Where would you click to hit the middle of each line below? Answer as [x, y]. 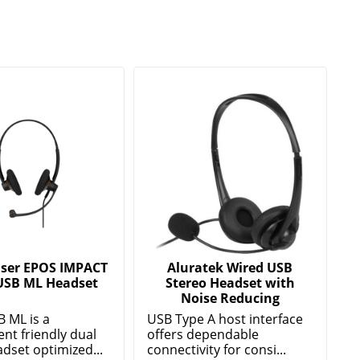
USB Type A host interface [225, 319]
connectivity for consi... [217, 349]
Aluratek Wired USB [230, 267]
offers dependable [203, 334]
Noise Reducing [230, 298]
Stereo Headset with [230, 282]
